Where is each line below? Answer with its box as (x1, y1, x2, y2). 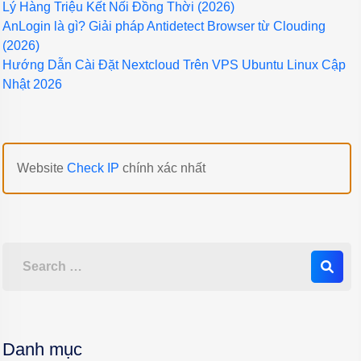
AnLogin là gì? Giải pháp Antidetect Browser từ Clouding (2, 19, 326, 33)
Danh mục (2, 338, 82, 359)
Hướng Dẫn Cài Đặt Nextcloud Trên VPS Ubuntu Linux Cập (2, 57, 346, 72)
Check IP (67, 160, 119, 175)
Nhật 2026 (2, 77, 62, 91)
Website (17, 160, 67, 175)
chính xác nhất (119, 160, 205, 175)
